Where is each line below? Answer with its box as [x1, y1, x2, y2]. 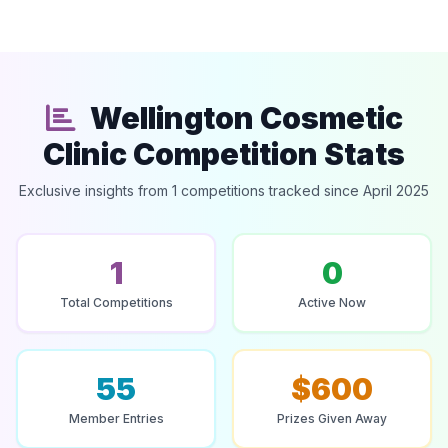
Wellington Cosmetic [83, 100, 403, 136]
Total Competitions [59, 295, 173, 310]
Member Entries [68, 411, 164, 426]
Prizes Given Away [277, 411, 387, 426]
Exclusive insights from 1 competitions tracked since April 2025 [19, 182, 429, 199]
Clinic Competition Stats [43, 136, 405, 172]
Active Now [298, 295, 366, 310]
